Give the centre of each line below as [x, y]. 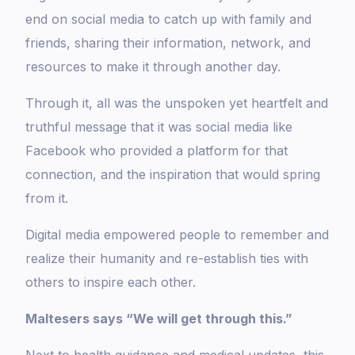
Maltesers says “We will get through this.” [159, 319]
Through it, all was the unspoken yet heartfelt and [177, 103]
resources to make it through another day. [153, 67]
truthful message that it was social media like [159, 127]
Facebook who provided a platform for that [157, 151]
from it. [47, 198]
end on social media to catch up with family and [169, 19]
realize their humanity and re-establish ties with [167, 259]
